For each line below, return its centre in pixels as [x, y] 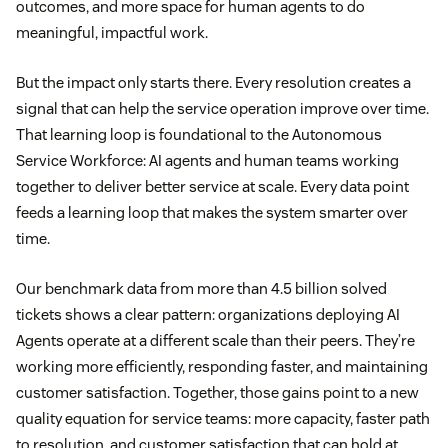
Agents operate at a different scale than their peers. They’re [215, 341]
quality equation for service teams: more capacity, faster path [223, 419]
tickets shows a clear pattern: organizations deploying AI [208, 315]
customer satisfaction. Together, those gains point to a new [217, 393]
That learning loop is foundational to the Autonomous [199, 135]
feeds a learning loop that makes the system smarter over [212, 213]
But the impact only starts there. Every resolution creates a [213, 83]
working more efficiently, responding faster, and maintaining [222, 367]
